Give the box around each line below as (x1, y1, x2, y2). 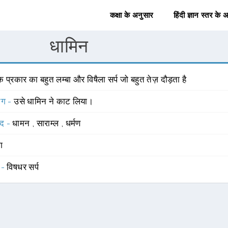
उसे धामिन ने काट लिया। (14, 96, 94, 106)
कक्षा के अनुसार (109, 11, 154, 20)
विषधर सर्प (7, 162, 39, 172)
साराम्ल (36, 118, 61, 128)
